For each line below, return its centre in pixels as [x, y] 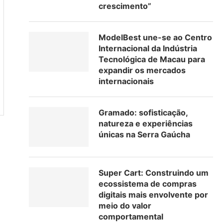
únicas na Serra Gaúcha [144, 134]
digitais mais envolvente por [153, 195]
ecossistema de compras [148, 184]
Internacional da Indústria [148, 48]
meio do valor [125, 206]
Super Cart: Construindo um [154, 173]
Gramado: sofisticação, [143, 112]
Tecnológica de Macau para [152, 59]
